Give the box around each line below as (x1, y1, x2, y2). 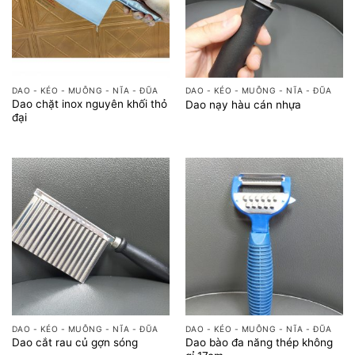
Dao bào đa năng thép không (185, 335, 333, 349)
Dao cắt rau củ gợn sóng (11, 336, 138, 349)
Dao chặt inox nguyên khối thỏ (11, 97, 167, 110)
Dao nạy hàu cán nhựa (185, 97, 301, 111)
